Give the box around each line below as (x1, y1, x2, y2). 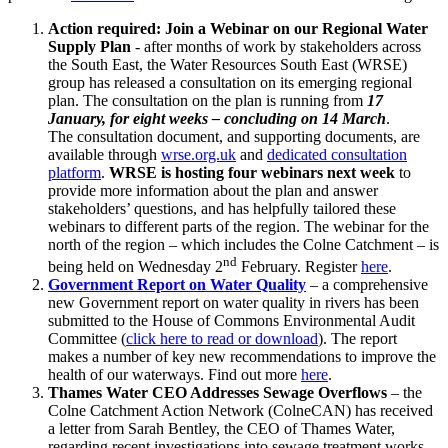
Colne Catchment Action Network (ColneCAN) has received (48, 402, 433, 420)
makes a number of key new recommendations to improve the (48, 348, 436, 366)
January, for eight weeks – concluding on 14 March (48, 109, 386, 127)
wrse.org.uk (161, 145, 236, 163)
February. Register (237, 258, 361, 276)
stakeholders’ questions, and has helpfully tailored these (48, 199, 396, 217)
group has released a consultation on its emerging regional (48, 73, 412, 91)
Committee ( (48, 330, 126, 348)
